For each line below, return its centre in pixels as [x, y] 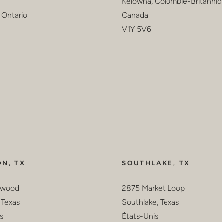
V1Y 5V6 [137, 29]
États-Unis [140, 216]
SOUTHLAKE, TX [156, 162]
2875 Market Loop [154, 188]
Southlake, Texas [151, 202]
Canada [135, 15]
